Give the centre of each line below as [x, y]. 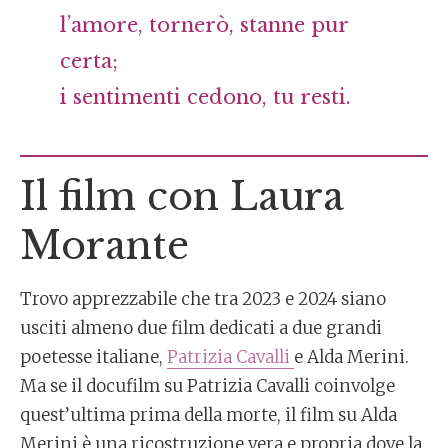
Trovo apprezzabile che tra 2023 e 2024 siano [203, 299]
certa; [89, 61]
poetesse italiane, [93, 357]
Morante [104, 245]
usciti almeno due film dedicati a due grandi [201, 328]
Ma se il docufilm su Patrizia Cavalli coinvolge [207, 386]
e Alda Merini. [351, 357]
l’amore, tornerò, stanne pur [204, 25]
